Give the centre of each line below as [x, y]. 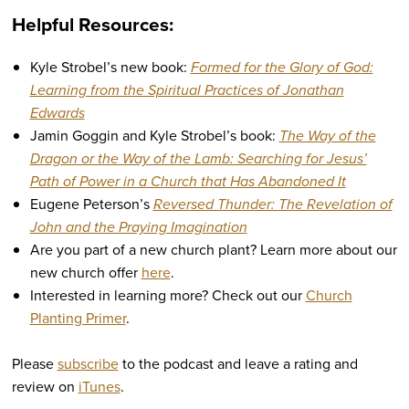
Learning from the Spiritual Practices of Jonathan [187, 90]
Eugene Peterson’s [91, 204]
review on [45, 387]
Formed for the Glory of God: [282, 68]
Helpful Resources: [92, 25]
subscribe [88, 364]
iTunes [99, 387]
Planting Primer [78, 319]
